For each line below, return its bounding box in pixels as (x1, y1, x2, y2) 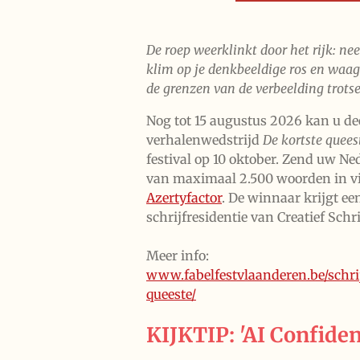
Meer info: (146, 247, 209, 264)
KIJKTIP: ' (146, 322, 243, 349)
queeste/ (146, 286, 196, 303)
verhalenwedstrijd (146, 132, 263, 149)
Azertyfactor (146, 190, 222, 207)
